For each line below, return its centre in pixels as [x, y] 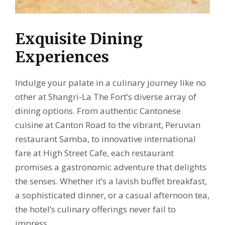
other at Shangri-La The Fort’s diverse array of [106, 97]
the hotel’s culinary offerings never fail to [95, 209]
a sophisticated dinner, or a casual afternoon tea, [112, 195]
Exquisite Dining [79, 39]
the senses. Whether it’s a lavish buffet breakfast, [111, 181]
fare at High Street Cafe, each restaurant [94, 153]
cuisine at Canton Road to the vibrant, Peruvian [108, 125]
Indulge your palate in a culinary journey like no [110, 83]
